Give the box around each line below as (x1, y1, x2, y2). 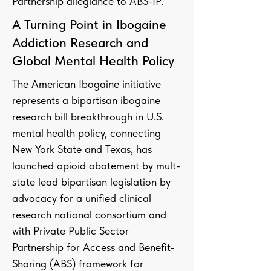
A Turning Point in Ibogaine (12, 16, 166, 32)
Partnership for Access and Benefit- (12, 241, 175, 253)
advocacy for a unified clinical (12, 192, 151, 204)
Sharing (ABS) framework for (12, 257, 143, 270)
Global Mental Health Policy (12, 53, 174, 68)
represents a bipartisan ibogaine (12, 94, 160, 106)
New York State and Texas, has (12, 143, 152, 155)
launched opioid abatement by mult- (12, 159, 180, 172)
